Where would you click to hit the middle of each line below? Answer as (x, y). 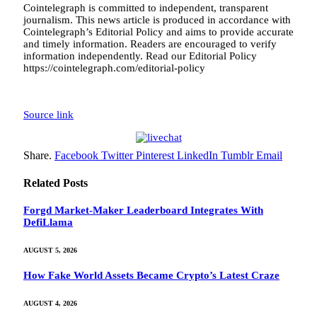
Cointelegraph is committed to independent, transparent (146, 7)
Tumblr (237, 155)
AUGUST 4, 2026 (50, 303)
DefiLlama (48, 223)
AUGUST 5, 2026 (50, 250)
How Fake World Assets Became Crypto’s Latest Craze (151, 275)
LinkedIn (197, 155)
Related (43, 183)
